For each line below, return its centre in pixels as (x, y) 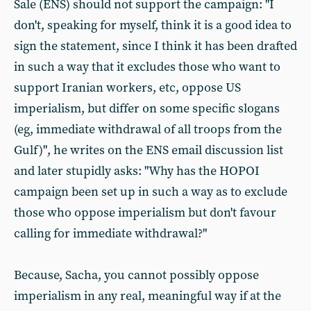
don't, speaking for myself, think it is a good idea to (153, 25)
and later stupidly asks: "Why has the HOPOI (137, 171)
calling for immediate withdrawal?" (110, 234)
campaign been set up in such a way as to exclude (151, 192)
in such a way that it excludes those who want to (147, 67)
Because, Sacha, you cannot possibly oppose (136, 275)
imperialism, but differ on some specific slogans (147, 109)
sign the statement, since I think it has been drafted (155, 46)
